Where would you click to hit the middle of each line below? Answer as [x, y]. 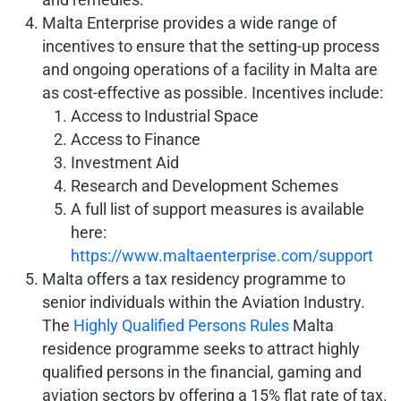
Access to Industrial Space [165, 116]
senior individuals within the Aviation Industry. [204, 302]
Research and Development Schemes [205, 186]
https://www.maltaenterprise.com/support [222, 256]
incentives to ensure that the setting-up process [211, 46]
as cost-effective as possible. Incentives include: [213, 93]
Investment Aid [125, 162]
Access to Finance [136, 139]
